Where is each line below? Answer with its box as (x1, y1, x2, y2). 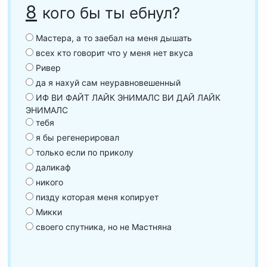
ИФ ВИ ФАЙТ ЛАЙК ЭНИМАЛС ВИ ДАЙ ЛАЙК (33, 92, 221, 103)
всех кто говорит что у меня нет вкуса (33, 48, 193, 58)
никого (33, 177, 63, 187)
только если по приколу (33, 147, 133, 157)
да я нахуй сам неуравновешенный (33, 77, 181, 88)
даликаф (33, 162, 71, 172)
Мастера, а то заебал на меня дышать (33, 33, 192, 43)
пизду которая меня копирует (33, 192, 159, 202)
